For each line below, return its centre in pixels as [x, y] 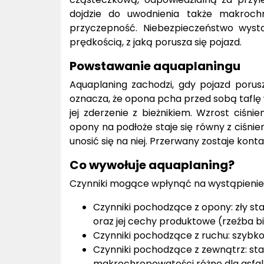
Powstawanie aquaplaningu [155, 66]
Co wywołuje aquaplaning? [152, 165]
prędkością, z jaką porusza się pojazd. [156, 42]
